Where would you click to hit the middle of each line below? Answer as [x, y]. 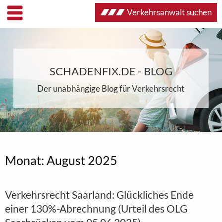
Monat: [26, 160]
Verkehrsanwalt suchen [169, 12]
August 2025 [82, 160]
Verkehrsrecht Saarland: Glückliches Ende [99, 194]
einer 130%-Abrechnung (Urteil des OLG [96, 208]
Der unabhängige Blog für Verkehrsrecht [111, 88]
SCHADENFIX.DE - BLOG [111, 71]
